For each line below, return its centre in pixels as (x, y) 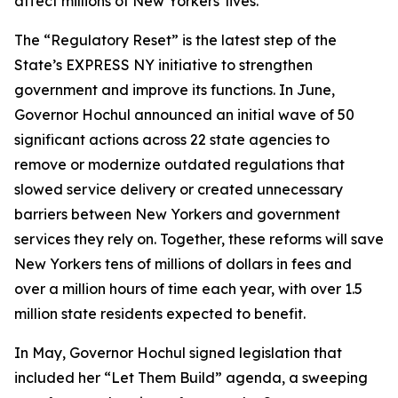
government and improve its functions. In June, (175, 90)
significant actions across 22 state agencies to (172, 139)
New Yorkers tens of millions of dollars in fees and (183, 264)
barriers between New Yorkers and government (177, 214)
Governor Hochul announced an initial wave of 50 (184, 115)
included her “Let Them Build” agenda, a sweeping (191, 378)
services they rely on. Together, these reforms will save (199, 239)
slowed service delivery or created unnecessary (179, 189)
